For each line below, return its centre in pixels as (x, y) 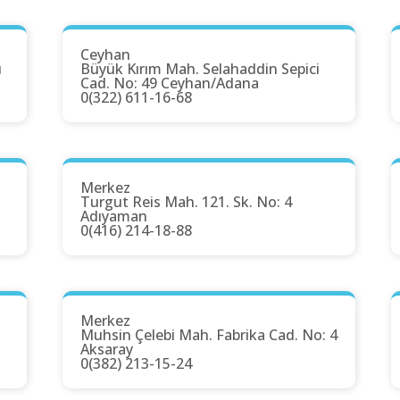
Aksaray (107, 350)
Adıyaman (114, 217)
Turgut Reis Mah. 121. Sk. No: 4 (186, 202)
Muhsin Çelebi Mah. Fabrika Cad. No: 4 (209, 335)
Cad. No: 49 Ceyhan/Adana (170, 83)
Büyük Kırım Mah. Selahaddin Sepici (200, 69)
